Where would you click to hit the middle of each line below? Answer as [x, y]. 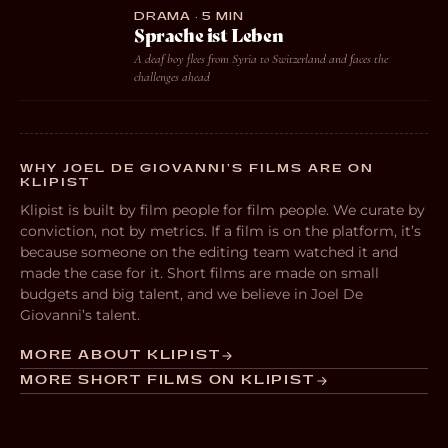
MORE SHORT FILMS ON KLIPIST [167, 380]
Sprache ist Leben [209, 36]
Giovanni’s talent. [80, 315]
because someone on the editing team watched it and [209, 252]
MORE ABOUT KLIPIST [120, 355]
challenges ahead [172, 77]
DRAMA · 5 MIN [189, 16]
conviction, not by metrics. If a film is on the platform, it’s [220, 231]
